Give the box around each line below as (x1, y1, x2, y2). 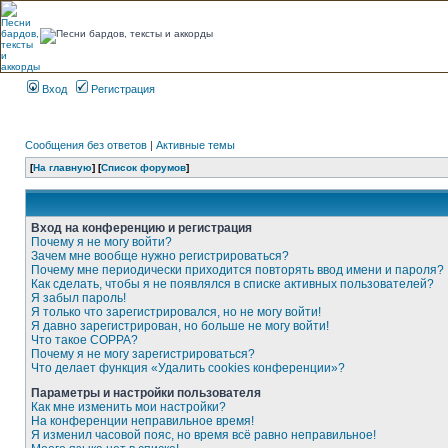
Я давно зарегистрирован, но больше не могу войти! (31, 319, 329, 333)
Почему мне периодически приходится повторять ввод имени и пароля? (31, 263, 444, 277)
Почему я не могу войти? (31, 235, 172, 249)
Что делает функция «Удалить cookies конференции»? (31, 361, 345, 375)
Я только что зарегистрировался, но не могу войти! (31, 305, 321, 319)
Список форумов (101, 162, 186, 173)
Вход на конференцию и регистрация (31, 221, 252, 235)
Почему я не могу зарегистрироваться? (31, 347, 255, 361)
